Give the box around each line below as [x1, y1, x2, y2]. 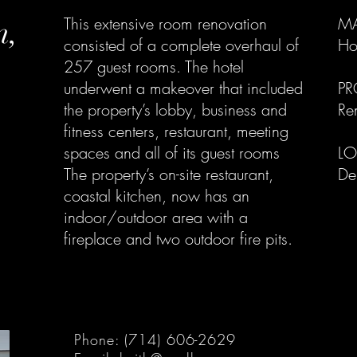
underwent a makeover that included [64, 77, 303, 99]
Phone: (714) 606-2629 [74, 330, 236, 349]
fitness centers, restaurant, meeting [64, 120, 288, 142]
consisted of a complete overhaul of [64, 34, 299, 56]
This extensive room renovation [64, 13, 267, 34]
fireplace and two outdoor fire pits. [64, 228, 292, 249]
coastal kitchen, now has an [64, 185, 249, 206]
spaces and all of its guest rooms [64, 142, 280, 163]
